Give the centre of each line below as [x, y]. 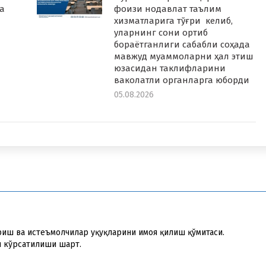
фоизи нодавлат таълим [167, 9]
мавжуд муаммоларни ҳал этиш [183, 56]
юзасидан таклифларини [170, 68]
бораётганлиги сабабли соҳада [182, 45]
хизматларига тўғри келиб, [173, 21]
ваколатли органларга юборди [181, 80]
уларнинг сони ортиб [161, 33]
